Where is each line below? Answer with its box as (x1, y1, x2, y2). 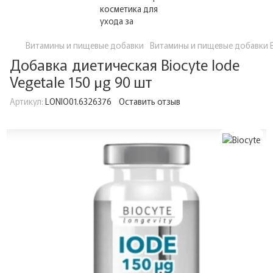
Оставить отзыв (119, 95, 180, 107)
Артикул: (10, 95, 43, 107)
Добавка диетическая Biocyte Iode (10, 54, 239, 75)
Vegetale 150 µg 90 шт (10, 71, 152, 92)
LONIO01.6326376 (43, 95, 112, 107)
